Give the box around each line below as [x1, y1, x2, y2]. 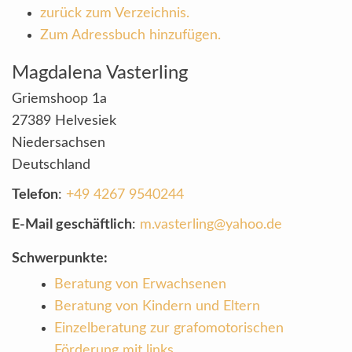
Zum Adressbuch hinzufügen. [40, 28, 221, 42]
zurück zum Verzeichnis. [40, 6, 189, 20]
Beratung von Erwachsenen [54, 277, 226, 291]
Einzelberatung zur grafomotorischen [54, 321, 284, 335]
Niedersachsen [12, 136, 105, 150]
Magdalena [12, 64, 102, 82]
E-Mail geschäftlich [12, 218, 132, 232]
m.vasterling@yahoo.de [140, 218, 282, 232]
